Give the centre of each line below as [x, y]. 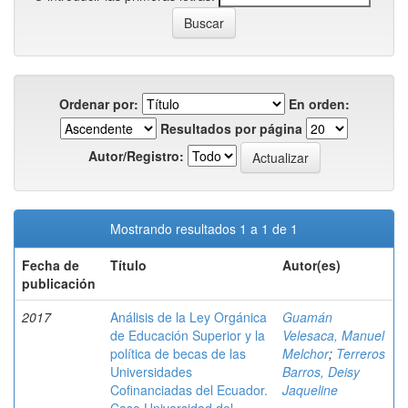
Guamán [307, 317]
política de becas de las [178, 353]
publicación [59, 283]
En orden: [319, 104]
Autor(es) [311, 265]
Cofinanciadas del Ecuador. [189, 390]
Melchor [306, 353]
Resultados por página [231, 128]
